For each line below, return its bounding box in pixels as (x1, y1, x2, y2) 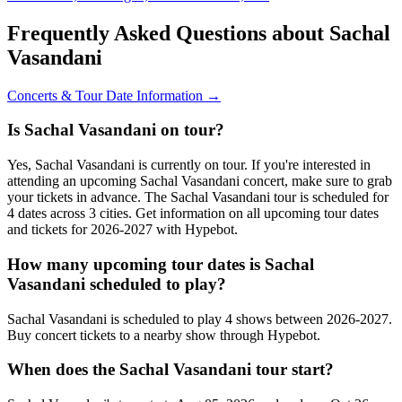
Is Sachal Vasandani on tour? (7, 120, 224, 140)
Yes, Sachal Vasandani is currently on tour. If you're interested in (7, 157, 371, 173)
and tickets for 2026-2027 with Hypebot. (7, 222, 238, 238)
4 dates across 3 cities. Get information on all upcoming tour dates (7, 205, 379, 222)
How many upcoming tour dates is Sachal (7, 254, 314, 274)
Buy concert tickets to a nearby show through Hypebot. (7, 327, 320, 343)
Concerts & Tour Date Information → (7, 87, 221, 103)
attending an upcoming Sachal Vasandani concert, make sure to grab (7, 173, 392, 189)
